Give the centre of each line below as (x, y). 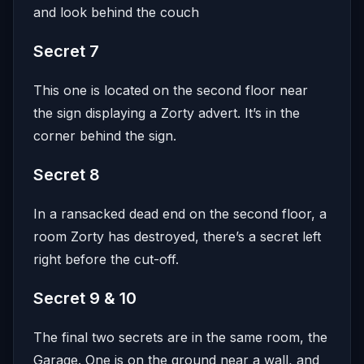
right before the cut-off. (106, 259)
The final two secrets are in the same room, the (180, 337)
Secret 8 (67, 174)
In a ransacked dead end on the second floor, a (180, 213)
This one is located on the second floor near (171, 90)
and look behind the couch (116, 12)
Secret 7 (66, 51)
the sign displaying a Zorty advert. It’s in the (167, 113)
